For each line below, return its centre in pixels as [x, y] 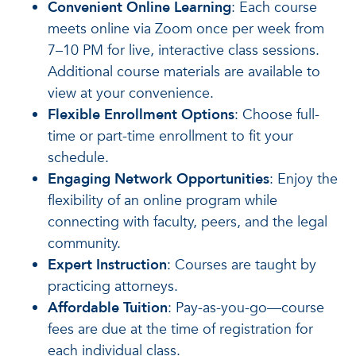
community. [84, 243]
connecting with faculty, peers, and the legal [188, 222]
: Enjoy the [304, 179]
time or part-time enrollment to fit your [170, 136]
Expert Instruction [107, 265]
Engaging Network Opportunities [159, 179]
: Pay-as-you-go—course [246, 308]
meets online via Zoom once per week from [186, 29]
